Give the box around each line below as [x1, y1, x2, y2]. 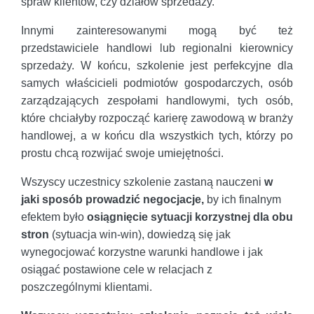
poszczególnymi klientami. [21, 281, 152, 294]
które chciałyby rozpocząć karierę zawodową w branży [21, 112, 293, 125]
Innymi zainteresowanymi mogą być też [21, 25, 293, 37]
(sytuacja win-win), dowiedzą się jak [49, 228, 231, 241]
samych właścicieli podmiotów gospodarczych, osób [21, 77, 293, 90]
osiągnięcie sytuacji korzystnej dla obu [87, 211, 293, 224]
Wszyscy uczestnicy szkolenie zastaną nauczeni [21, 176, 261, 189]
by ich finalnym [204, 193, 281, 206]
